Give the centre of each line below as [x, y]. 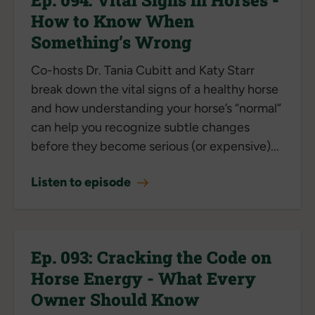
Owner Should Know [115, 299]
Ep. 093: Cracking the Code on [151, 257]
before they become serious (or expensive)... [155, 146]
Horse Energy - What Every [143, 278]
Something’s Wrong [111, 42]
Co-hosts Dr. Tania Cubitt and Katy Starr [143, 70]
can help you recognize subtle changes [140, 127]
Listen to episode [82, 182]
